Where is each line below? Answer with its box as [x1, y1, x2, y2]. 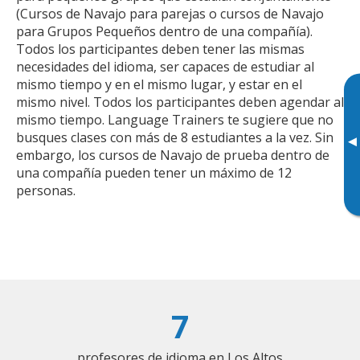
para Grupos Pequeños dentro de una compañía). [16, 22, 313, 40]
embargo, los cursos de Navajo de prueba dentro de [16, 145, 329, 164]
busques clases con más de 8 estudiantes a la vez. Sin [16, 128, 333, 146]
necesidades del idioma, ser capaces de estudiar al [16, 57, 314, 76]
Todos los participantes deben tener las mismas [16, 39, 305, 58]
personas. [16, 181, 76, 199]
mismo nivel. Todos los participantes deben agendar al [16, 92, 344, 111]
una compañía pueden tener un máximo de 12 [16, 163, 292, 182]
